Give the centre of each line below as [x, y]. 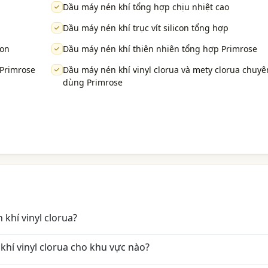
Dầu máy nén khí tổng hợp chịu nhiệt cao [146, 7]
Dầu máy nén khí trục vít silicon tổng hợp [145, 28]
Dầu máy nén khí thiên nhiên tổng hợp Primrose [160, 49]
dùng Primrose [92, 83]
